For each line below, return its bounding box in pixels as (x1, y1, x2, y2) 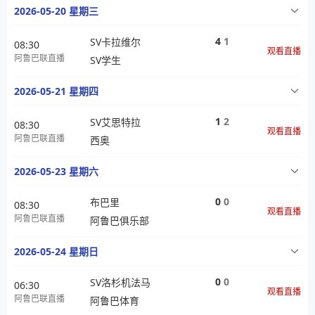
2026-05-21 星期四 (14, 84, 98, 98)
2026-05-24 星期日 (14, 245, 98, 258)
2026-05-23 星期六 (14, 165, 98, 178)
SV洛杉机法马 (90, 276, 150, 289)
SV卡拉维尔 (90, 35, 141, 49)
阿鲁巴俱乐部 (90, 214, 149, 227)
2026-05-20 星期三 (14, 4, 98, 18)
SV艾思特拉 (90, 115, 141, 129)
